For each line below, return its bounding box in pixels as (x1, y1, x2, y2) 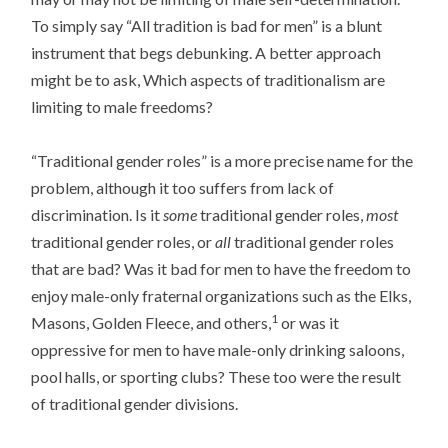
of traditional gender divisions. (31, 394, 239, 414)
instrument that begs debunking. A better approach (31, 42, 382, 62)
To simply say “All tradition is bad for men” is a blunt (31, 15, 383, 35)
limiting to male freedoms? (31, 96, 214, 116)
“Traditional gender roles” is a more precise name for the (31, 151, 414, 171)
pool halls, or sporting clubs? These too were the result (31, 367, 402, 387)
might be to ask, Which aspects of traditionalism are (31, 69, 386, 89)
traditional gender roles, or (31, 232, 216, 252)
